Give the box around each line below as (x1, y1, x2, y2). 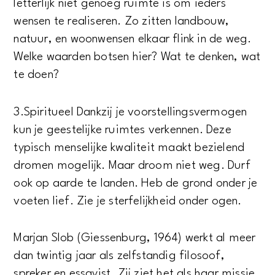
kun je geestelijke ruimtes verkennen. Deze (14, 123, 231, 136)
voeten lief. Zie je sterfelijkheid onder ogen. (14, 195, 245, 207)
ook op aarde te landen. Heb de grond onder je (14, 177, 258, 190)
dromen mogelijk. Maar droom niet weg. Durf (14, 159, 250, 172)
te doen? (14, 69, 60, 82)
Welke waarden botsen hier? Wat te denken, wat (14, 51, 261, 64)
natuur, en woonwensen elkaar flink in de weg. (14, 33, 252, 46)
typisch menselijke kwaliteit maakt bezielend (14, 141, 245, 154)
